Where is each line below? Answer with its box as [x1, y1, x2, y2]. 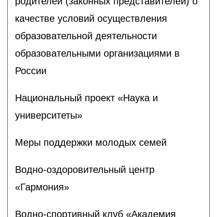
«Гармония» [15, 181, 69, 192]
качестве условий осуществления [15, 13, 167, 24]
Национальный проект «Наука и [15, 92, 158, 103]
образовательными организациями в [15, 47, 180, 59]
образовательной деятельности [15, 30, 157, 41]
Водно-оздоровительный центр [15, 164, 155, 175]
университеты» [15, 109, 82, 121]
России [15, 65, 46, 76]
